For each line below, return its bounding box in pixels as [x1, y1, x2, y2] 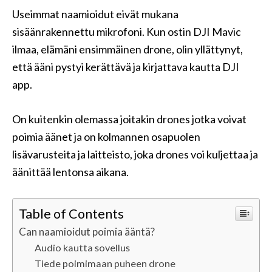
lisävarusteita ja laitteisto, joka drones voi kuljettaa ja [12, 148, 258, 161]
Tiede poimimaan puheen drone [34, 257, 175, 269]
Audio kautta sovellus [34, 242, 130, 253]
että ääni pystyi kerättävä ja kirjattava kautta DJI [12, 60, 239, 73]
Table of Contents [19, 206, 124, 222]
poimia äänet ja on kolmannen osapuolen [12, 130, 200, 143]
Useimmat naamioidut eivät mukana [12, 7, 178, 21]
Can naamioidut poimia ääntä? [19, 225, 155, 238]
